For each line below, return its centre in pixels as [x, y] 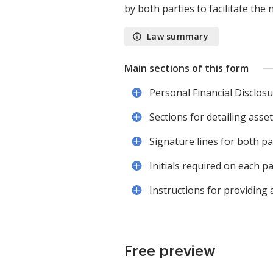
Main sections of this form [186, 68]
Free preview [170, 251]
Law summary [178, 36]
